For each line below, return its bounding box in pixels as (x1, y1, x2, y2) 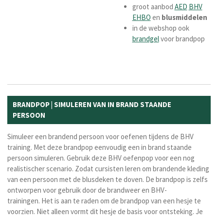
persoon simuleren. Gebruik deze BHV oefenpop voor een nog (7, 153, 195, 163)
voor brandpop (159, 34, 205, 43)
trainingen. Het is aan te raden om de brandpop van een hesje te (7, 196, 201, 205)
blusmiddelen (161, 12, 207, 22)
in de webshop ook (132, 23, 189, 33)
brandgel (132, 34, 159, 43)
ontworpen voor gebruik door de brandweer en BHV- (7, 185, 167, 195)
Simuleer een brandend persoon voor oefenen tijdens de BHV (7, 131, 194, 141)
